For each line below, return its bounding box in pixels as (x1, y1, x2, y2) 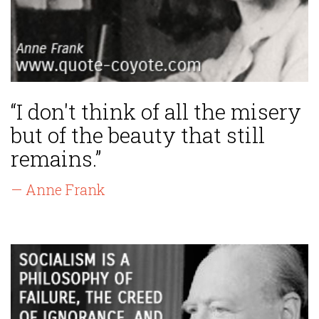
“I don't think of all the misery (11, 98, 301, 126)
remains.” (11, 145, 101, 173)
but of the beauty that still (11, 121, 265, 150)
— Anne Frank (11, 180, 105, 199)
